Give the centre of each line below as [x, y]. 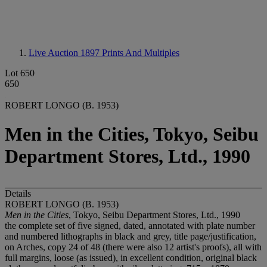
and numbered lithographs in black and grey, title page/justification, [131, 236]
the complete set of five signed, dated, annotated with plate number [130, 225]
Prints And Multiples [141, 53]
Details [18, 193]
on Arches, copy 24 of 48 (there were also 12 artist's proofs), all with [133, 247]
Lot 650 [20, 73]
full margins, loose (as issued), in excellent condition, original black [131, 257]
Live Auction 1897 [65, 53]
